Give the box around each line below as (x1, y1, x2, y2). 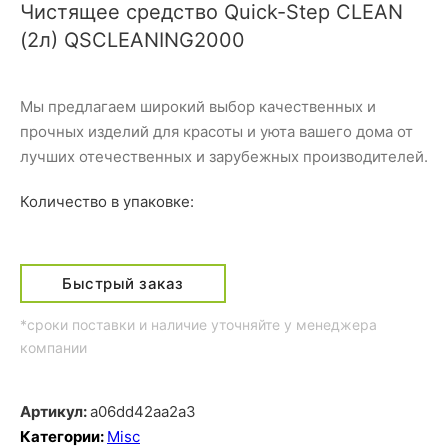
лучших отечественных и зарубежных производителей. (20, 146, 428, 166)
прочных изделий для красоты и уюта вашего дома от (20, 121, 413, 141)
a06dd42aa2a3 (90, 401, 196, 421)
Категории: (20, 426, 107, 446)
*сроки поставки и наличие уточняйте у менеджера (20, 315, 377, 333)
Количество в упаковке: (20, 191, 194, 211)
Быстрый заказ (62, 273, 184, 293)
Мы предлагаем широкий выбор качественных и (20, 96, 376, 116)
